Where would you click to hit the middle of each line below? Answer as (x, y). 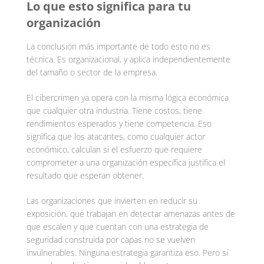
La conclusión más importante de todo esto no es (118, 46)
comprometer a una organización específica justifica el (126, 162)
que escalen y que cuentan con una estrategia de (117, 226)
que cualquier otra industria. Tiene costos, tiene (114, 110)
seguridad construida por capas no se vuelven (110, 239)
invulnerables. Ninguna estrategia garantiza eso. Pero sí (127, 252)
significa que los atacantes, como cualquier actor (115, 136)
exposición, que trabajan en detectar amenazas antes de (131, 213)
